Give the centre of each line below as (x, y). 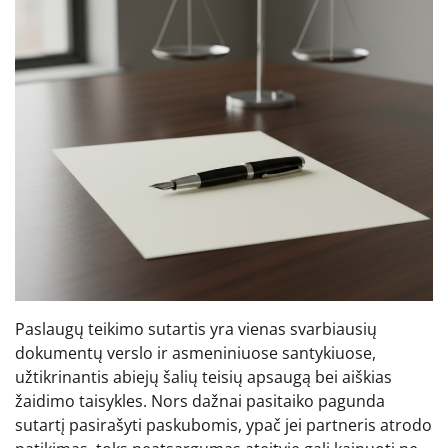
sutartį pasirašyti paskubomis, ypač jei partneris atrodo (223, 424)
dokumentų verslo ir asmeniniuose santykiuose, (195, 352)
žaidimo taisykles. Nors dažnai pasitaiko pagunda (200, 400)
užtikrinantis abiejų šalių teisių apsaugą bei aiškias (203, 376)
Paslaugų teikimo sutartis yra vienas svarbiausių (196, 328)
